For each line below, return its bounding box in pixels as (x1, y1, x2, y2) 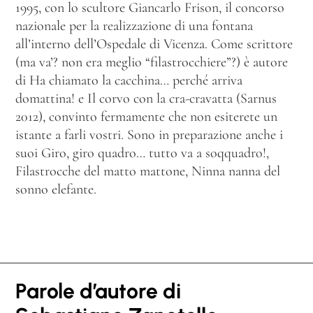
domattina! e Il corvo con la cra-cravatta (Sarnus (15, 90, 277, 108)
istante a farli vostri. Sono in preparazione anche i (15, 126, 283, 144)
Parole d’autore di (15, 277, 181, 304)
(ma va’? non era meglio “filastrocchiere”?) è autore (15, 54, 288, 71)
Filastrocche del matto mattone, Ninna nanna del (15, 163, 280, 180)
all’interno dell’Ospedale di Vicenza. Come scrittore (15, 36, 293, 53)
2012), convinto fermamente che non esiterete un (15, 108, 277, 126)
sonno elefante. (15, 181, 96, 198)
